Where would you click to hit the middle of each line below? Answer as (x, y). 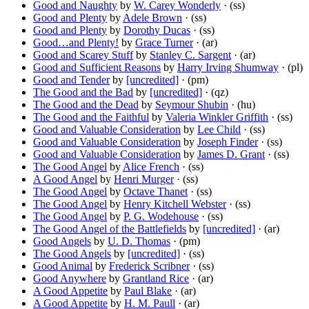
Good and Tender (71, 80)
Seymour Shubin (192, 105)
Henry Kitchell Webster (175, 204)
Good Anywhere (70, 279)
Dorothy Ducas (157, 30)
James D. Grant (231, 154)
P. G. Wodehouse (161, 217)
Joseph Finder (228, 142)
